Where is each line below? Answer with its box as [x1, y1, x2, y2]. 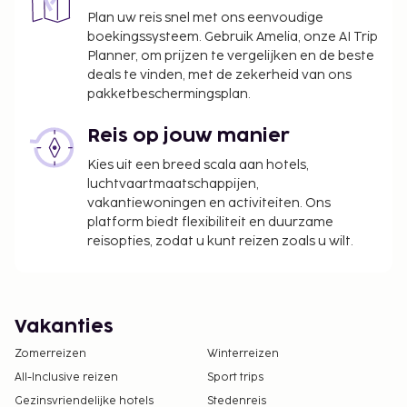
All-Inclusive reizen [15, 371, 118, 384]
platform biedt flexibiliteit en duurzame [87, 214, 333, 230]
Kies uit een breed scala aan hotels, [87, 157, 309, 173]
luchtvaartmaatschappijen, [87, 176, 259, 192]
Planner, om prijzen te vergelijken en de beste [87, 48, 374, 64]
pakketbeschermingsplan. [87, 86, 251, 102]
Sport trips [207, 371, 263, 384]
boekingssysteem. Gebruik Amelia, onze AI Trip [87, 29, 378, 45]
